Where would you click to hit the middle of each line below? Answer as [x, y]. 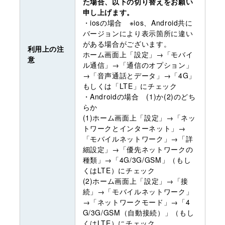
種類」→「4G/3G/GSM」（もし [137, 159]
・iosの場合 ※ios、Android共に [138, 22]
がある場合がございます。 [127, 43]
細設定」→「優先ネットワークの [138, 149]
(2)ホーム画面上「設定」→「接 [135, 181]
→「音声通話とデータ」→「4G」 [139, 75]
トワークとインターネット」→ [134, 128]
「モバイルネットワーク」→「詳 [138, 138]
